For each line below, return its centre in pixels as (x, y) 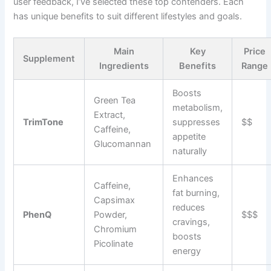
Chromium (116, 229)
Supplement (49, 58)
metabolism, (198, 107)
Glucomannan (123, 144)
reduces (189, 207)
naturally (190, 151)
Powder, (111, 214)
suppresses (197, 122)
